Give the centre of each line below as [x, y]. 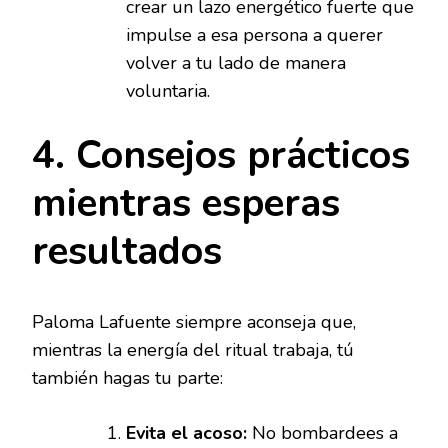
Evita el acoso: [186, 433]
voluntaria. [168, 91]
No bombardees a [322, 433]
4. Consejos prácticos [221, 156]
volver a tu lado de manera [236, 63]
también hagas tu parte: [127, 378]
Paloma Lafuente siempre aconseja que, [194, 322]
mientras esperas [186, 204]
